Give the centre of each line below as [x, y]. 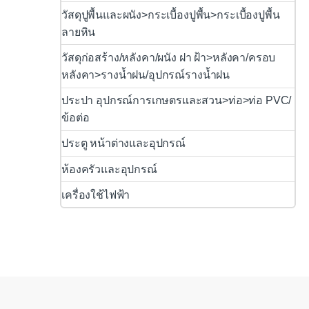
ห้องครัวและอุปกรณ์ [109, 169]
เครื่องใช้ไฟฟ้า [96, 195]
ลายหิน [79, 32]
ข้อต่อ [76, 118]
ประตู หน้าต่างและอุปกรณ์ [123, 143]
